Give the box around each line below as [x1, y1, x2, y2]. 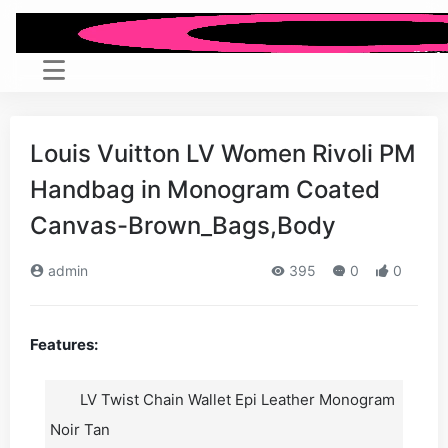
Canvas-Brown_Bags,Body [30, 211, 336, 240]
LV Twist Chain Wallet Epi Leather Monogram [80, 390, 395, 409]
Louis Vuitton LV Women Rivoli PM [30, 139, 416, 168]
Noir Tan [50, 420, 110, 439]
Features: [30, 335, 98, 354]
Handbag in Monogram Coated [30, 175, 380, 204]
